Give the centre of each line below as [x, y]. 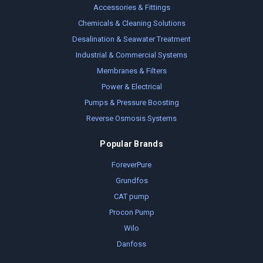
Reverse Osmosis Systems [131, 119]
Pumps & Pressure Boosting [131, 103]
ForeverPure [131, 165]
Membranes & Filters [131, 71]
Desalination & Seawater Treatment [131, 39]
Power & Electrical [131, 87]
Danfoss [131, 244]
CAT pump [131, 197]
